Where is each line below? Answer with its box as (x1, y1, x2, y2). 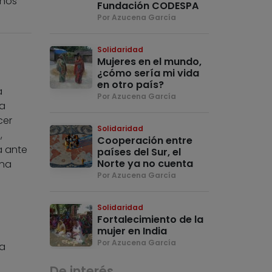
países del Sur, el (97, 145, 182, 160)
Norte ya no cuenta (97, 157, 194, 171)
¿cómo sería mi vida (97, 66, 200, 81)
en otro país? (97, 78, 165, 92)
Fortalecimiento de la (97, 212, 204, 227)
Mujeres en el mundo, (97, 55, 202, 69)
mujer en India (97, 224, 168, 239)
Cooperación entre (97, 134, 193, 148)
